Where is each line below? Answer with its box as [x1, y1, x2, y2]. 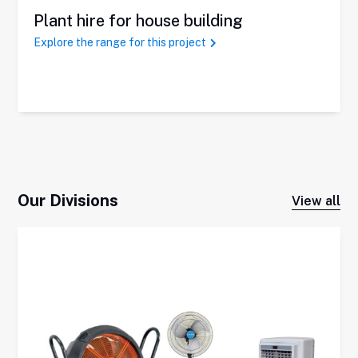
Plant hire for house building [34, 11, 243, 31]
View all [292, 193, 340, 209]
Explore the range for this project [34, 36, 206, 50]
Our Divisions [18, 191, 118, 211]
